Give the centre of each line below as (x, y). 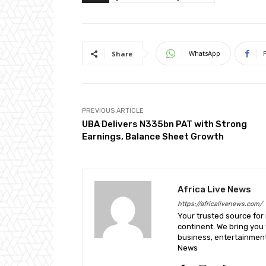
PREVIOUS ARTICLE (113, 111)
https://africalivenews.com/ (220, 204)
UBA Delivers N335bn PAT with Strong (164, 124)
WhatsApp (205, 53)
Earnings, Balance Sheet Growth (153, 137)
